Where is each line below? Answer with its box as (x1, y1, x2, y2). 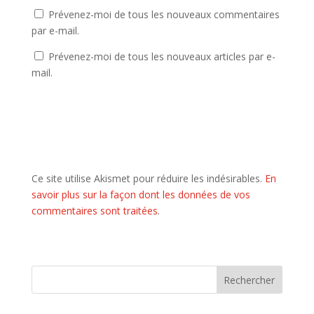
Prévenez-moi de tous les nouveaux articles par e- (48, 50, 275, 64)
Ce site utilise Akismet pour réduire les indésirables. (31, 172, 265, 186)
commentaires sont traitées (31, 204, 158, 218)
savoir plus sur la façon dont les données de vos (31, 188, 250, 202)
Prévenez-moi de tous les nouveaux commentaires (48, 8, 280, 22)
